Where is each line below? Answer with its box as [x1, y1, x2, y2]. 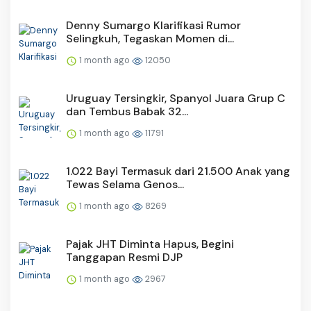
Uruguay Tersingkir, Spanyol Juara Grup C [66, 91, 285, 106]
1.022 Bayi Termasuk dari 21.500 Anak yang [66, 164, 290, 179]
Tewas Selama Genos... [66, 177, 184, 192]
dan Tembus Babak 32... [66, 104, 188, 119]
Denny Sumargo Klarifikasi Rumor [66, 18, 241, 33]
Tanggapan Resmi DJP [66, 250, 183, 265]
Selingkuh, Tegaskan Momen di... [66, 31, 234, 47]
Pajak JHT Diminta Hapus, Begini [66, 237, 234, 252]
